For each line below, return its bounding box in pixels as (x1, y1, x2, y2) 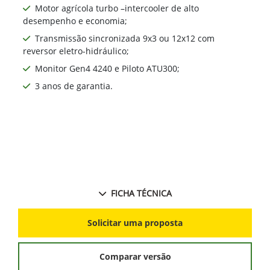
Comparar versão (99, 251, 171, 263)
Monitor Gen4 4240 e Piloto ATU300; (35, 62, 180, 74)
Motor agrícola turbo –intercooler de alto (35, 2, 199, 14)
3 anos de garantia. (35, 80, 113, 92)
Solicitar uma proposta (87, 217, 183, 229)
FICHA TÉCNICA (110, 187, 172, 199)
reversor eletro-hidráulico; (23, 45, 129, 57)
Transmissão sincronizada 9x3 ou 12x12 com (35, 32, 215, 44)
